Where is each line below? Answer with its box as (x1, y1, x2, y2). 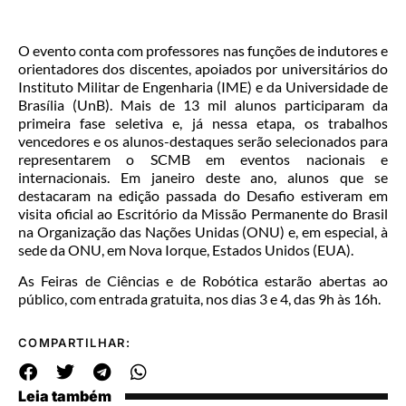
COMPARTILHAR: (18, 335, 130, 351)
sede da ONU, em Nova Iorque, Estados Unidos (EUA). (18, 241, 353, 259)
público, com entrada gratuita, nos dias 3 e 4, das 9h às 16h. (18, 290, 381, 308)
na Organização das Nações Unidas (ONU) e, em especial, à (18, 223, 388, 241)
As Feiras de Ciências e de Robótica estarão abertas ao (18, 272, 388, 290)
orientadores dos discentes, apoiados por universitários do (18, 60, 388, 78)
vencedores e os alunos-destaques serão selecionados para (18, 132, 388, 150)
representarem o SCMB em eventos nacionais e (18, 150, 388, 169)
